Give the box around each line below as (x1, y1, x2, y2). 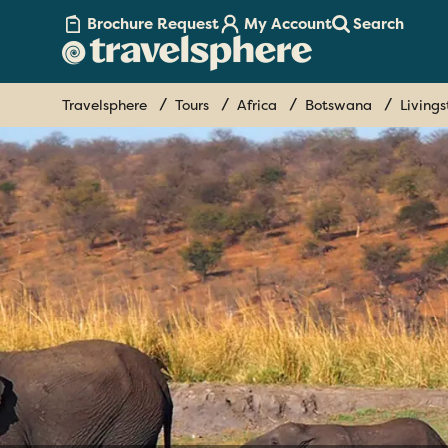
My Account (244, 14, 332, 35)
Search (353, 14, 404, 35)
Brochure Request (87, 14, 219, 35)
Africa (237, 96, 277, 115)
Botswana (305, 96, 372, 115)
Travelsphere (62, 96, 147, 115)
